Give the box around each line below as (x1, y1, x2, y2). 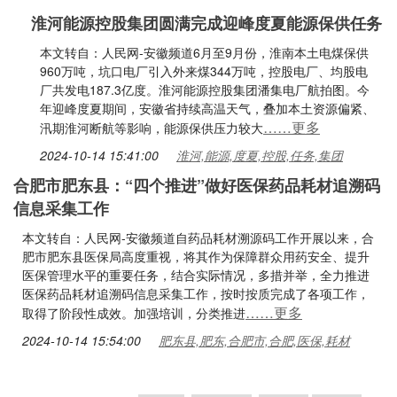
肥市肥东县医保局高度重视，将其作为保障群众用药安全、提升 (22, 247, 370, 265)
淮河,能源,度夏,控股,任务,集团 (176, 146, 343, 164)
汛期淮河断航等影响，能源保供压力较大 (40, 119, 263, 136)
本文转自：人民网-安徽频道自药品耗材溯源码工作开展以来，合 (22, 229, 374, 246)
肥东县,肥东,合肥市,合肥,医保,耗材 (159, 331, 350, 349)
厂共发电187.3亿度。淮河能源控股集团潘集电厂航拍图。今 (40, 81, 370, 98)
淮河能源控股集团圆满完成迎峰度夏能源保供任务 (31, 12, 382, 35)
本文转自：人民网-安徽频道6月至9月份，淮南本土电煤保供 (40, 43, 369, 61)
